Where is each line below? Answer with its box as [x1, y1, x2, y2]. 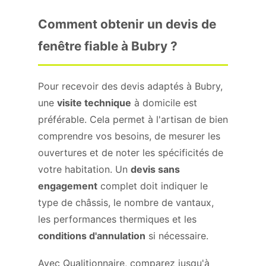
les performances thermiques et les [38, 213, 197, 225]
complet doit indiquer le [97, 180, 208, 192]
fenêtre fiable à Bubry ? [38, 39, 178, 53]
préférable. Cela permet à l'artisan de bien [38, 113, 228, 125]
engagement [38, 180, 97, 192]
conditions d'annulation [38, 230, 145, 242]
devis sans [131, 163, 180, 175]
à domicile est [131, 97, 197, 109]
